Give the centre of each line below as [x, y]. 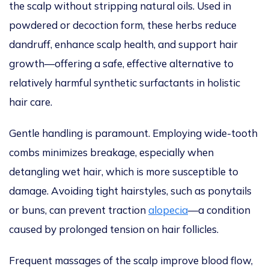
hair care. [31, 102]
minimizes [65, 153]
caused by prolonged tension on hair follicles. [115, 229]
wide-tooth [230, 133]
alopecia [168, 210]
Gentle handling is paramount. [81, 133]
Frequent [32, 261]
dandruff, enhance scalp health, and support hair [123, 44]
